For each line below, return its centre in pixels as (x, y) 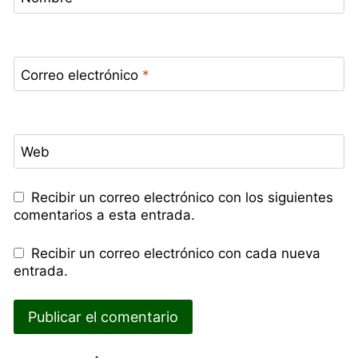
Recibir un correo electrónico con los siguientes (182, 198)
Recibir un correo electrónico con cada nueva (175, 253)
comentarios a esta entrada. (105, 215)
